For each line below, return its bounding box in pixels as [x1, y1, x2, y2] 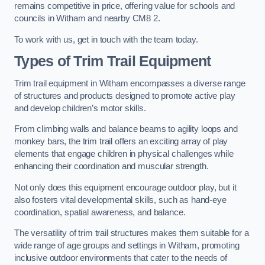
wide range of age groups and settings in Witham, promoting [14, 241, 240, 251]
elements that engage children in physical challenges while [14, 149, 234, 159]
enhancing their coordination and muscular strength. [14, 161, 209, 172]
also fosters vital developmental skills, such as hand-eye [14, 195, 227, 205]
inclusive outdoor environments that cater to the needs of [14, 253, 227, 263]
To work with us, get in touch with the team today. [14, 34, 198, 44]
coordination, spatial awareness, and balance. [14, 207, 186, 217]
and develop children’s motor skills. [14, 103, 146, 113]
